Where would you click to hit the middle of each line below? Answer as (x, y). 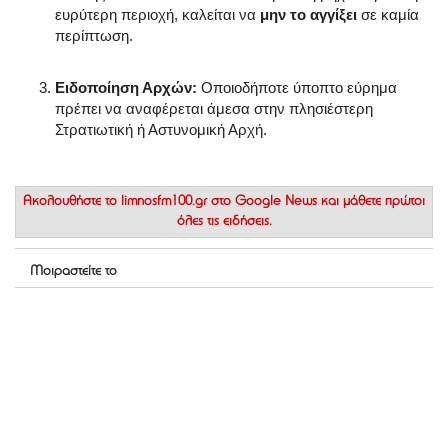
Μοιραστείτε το (73, 272)
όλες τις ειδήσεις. (224, 222)
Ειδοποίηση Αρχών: (126, 88)
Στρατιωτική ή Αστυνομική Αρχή (159, 130)
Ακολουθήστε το (72, 202)
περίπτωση (92, 36)
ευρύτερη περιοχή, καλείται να (157, 15)
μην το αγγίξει (308, 15)
